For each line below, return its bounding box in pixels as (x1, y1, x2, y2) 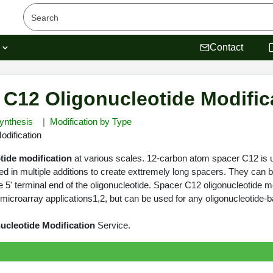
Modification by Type (50, 116, 132, 127)
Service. (95, 220, 130, 230)
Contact (210, 41, 243, 52)
